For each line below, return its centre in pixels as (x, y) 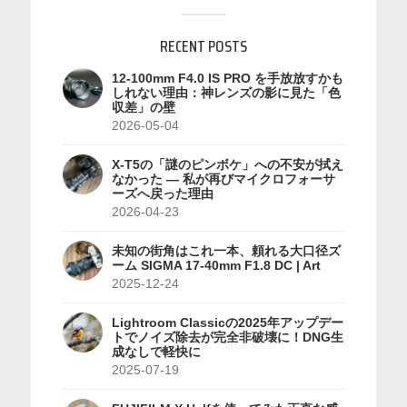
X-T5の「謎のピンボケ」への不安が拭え (227, 164)
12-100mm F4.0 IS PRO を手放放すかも (227, 78)
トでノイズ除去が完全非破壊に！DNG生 (227, 337)
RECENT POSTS (203, 46)
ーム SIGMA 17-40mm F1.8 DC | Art (216, 265)
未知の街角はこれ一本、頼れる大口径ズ (226, 251)
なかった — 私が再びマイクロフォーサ (223, 179)
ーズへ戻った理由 (162, 194)
